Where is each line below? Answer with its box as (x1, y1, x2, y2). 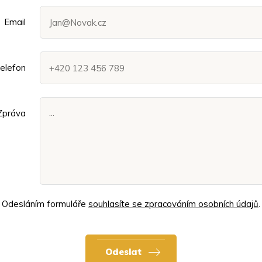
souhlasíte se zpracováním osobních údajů (88, 198, 258, 210)
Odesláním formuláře (2, 198, 88, 210)
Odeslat (105, 246, 142, 258)
